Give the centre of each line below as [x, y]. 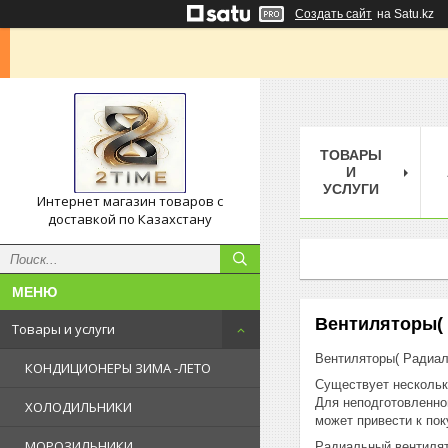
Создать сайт [333, 14]
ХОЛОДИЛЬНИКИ [78, 407]
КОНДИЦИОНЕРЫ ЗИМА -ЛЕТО [118, 368]
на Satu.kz [405, 14]
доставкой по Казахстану [130, 219]
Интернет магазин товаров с [130, 201]
